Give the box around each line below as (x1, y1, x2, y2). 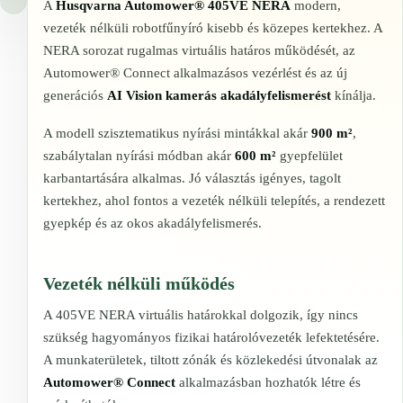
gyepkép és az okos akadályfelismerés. (43, 215, 262, 230)
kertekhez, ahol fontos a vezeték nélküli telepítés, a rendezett (43, 193, 385, 208)
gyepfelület (276, 148, 343, 163)
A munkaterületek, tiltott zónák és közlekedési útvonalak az (43, 352, 378, 367)
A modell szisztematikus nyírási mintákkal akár (43, 125, 311, 140)
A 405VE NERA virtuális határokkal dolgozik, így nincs (43, 307, 358, 322)
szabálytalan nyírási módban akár (43, 148, 235, 163)
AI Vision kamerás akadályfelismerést (107, 87, 331, 103)
